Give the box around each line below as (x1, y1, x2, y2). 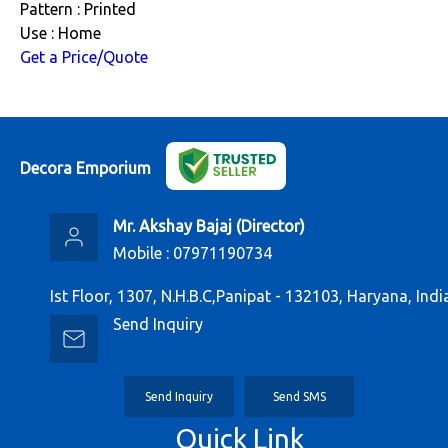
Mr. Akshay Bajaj (113, 217, 232, 236)
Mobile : (113, 244, 173, 263)
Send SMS (272, 390, 326, 404)
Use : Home (20, 24, 101, 43)
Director (241, 217, 300, 236)
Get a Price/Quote (20, 48, 148, 67)
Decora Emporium (20, 158, 151, 177)
